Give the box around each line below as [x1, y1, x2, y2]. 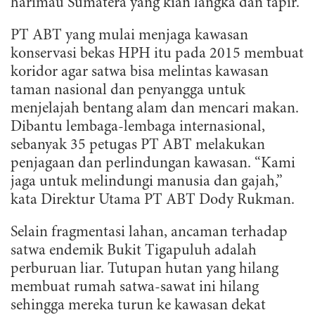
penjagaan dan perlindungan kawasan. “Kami [11, 156, 295, 172]
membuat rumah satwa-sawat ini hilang [11, 280, 259, 295]
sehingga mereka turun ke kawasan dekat [11, 298, 266, 314]
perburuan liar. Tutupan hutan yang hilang [11, 262, 278, 277]
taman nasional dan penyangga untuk [11, 83, 245, 98]
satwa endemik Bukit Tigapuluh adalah [11, 243, 257, 259]
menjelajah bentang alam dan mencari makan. [11, 101, 299, 117]
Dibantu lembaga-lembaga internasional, [11, 120, 265, 135]
